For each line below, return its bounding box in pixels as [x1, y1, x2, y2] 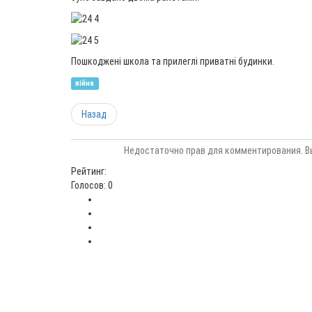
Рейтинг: [71, 166, 107, 178]
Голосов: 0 [71, 180, 113, 192]
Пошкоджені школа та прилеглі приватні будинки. [71, 56, 274, 68]
